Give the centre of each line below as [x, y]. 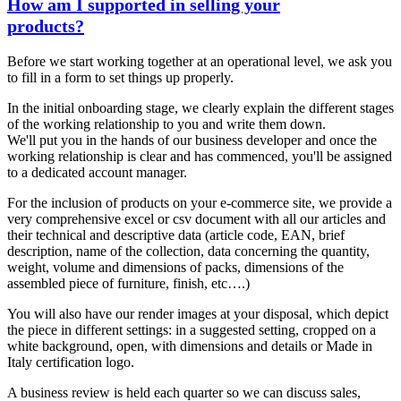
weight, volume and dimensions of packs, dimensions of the [175, 267]
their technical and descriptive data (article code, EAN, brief [176, 235]
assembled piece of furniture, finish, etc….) [128, 283]
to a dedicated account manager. [97, 172]
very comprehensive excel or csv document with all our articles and [196, 218]
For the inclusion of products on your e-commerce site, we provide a [200, 202]
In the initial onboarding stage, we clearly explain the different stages [200, 107]
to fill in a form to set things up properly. [120, 77]
